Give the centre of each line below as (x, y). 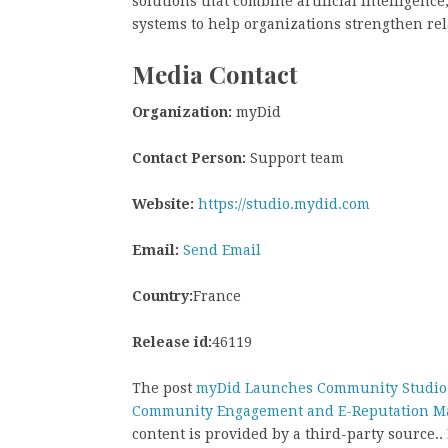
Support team (295, 158)
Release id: (172, 342)
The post (164, 388)
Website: (163, 204)
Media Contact (215, 73)
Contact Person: (189, 158)
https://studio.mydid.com (284, 204)
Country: (162, 296)
